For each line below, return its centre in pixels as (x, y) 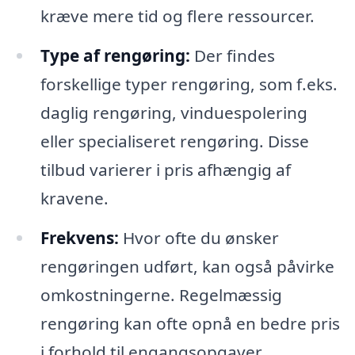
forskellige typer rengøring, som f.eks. (189, 84)
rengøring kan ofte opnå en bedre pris (190, 323)
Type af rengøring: (115, 55)
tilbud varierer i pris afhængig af (165, 170)
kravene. (74, 198)
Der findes (232, 55)
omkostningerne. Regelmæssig (161, 294)
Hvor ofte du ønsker (198, 237)
